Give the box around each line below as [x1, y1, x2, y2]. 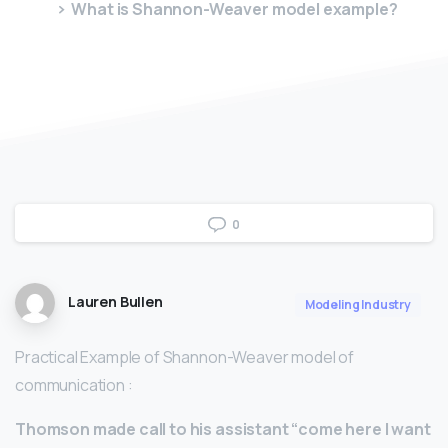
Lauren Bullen [67, 292, 163, 312]
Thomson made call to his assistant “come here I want [15, 417, 431, 440]
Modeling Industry [304, 295, 411, 313]
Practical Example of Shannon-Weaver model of [15, 345, 354, 368]
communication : [15, 373, 133, 396]
